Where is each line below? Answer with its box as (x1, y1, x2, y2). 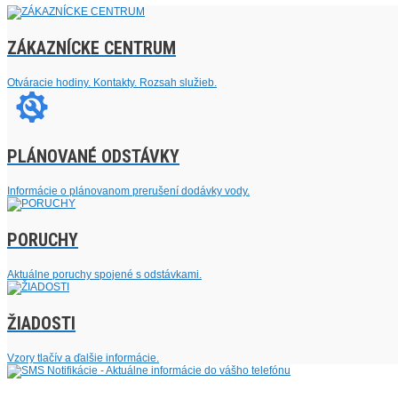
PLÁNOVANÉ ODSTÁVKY (7, 146, 179, 168)
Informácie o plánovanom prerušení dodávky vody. (7, 185, 250, 198)
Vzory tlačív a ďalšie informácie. (7, 352, 159, 365)
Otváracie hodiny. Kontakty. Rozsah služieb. (7, 76, 217, 90)
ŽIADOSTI (7, 313, 76, 335)
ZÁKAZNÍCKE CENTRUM (7, 37, 176, 60)
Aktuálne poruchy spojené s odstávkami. (7, 268, 202, 282)
